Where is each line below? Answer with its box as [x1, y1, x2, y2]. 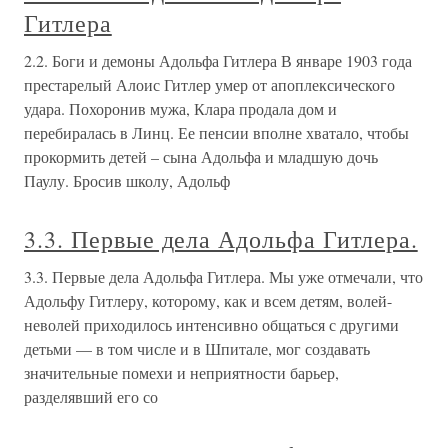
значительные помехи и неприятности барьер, [24, 362, 339, 383]
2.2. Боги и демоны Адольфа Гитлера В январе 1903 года [24, 50, 412, 71]
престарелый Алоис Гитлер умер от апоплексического [24, 74, 395, 95]
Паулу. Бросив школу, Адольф [24, 170, 230, 191]
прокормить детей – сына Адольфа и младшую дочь [24, 146, 378, 167]
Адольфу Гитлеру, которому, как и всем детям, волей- [24, 290, 392, 311]
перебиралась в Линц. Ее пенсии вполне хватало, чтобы [24, 122, 409, 143]
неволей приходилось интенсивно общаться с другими [24, 314, 399, 335]
